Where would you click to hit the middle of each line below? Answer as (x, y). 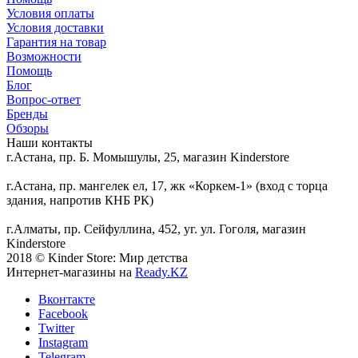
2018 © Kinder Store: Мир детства (97, 257)
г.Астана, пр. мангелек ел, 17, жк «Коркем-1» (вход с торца (167, 185)
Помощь (29, 70)
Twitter (56, 328)
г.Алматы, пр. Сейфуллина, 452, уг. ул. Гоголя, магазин (156, 229)
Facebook (63, 313)
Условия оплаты (50, 13)
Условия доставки (55, 27)
